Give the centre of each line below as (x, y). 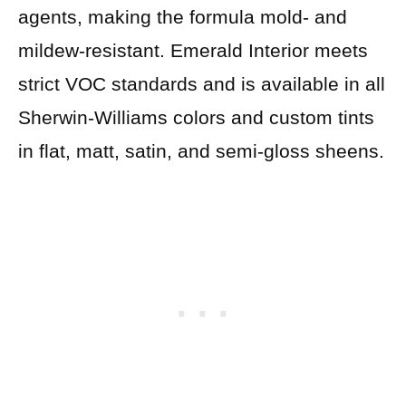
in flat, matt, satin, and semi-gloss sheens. (201, 150)
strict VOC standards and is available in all (202, 83)
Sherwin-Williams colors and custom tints (196, 117)
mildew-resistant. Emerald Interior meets (193, 50)
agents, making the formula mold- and (183, 16)
